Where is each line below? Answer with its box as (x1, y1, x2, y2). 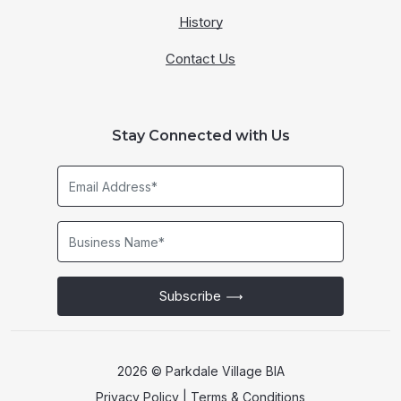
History (178, 13, 223, 31)
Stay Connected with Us (111, 127, 290, 145)
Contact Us (166, 50, 235, 68)
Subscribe (158, 287, 225, 305)
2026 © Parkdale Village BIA (116, 363, 285, 380)
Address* (200, 188, 259, 206)
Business (200, 222, 255, 240)
